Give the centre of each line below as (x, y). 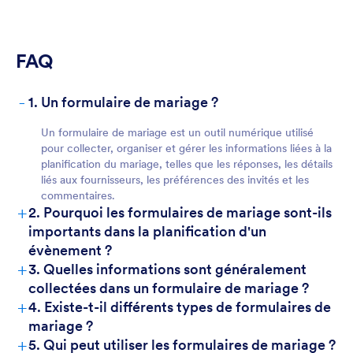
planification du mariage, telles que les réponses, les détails (187, 164)
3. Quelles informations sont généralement (167, 269)
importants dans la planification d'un (147, 231)
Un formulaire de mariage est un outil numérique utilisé (177, 132)
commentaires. (78, 195)
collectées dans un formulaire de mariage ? (169, 288)
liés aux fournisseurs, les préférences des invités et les (175, 180)
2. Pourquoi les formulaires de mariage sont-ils (180, 212)
